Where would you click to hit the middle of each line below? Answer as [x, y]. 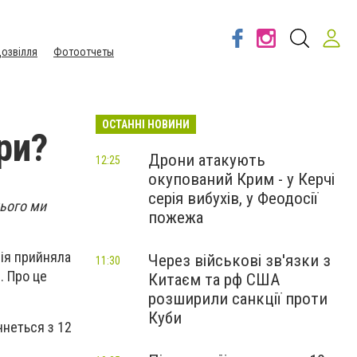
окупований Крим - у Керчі [241, 179]
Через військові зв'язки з [239, 261]
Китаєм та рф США [214, 280]
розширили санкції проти [238, 299]
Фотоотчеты [84, 52]
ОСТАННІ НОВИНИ [146, 124]
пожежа [176, 218]
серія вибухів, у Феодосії [233, 198]
